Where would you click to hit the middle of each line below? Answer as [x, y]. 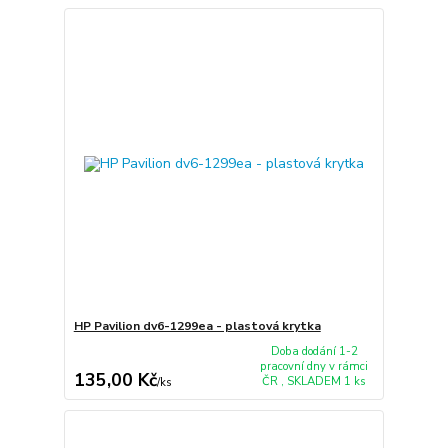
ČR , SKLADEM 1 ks [314, 381]
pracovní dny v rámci [314, 366]
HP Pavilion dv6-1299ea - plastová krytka [197, 325]
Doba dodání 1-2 [314, 351]
